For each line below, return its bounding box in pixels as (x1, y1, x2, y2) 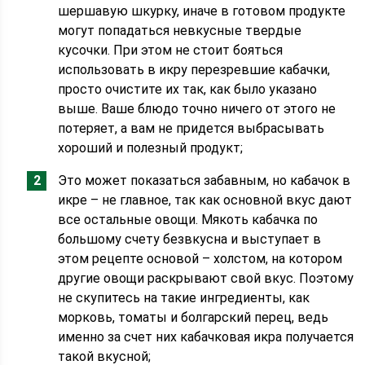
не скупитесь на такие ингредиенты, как (58, 290, 310, 306)
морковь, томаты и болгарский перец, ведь (58, 310, 329, 325)
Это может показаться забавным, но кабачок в (58, 173, 351, 188)
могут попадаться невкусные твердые (58, 23, 302, 38)
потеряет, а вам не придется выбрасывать (58, 121, 325, 136)
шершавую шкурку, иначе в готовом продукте (58, 3, 346, 19)
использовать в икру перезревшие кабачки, (58, 62, 331, 77)
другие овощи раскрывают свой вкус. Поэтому (58, 270, 354, 286)
